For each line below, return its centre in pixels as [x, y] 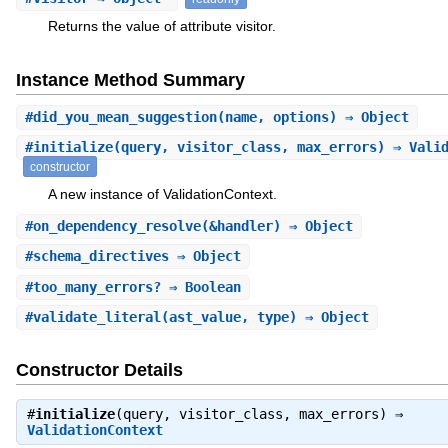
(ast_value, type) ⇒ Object [264, 317]
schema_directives [100, 256]
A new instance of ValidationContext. [162, 194]
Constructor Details [99, 369]
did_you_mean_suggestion [124, 116]
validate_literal [96, 317]
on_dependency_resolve [116, 225]
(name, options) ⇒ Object [312, 116]
